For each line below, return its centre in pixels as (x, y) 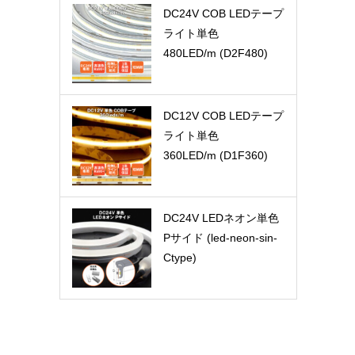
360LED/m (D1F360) (215, 156)
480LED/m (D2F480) (215, 53)
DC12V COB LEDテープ (223, 116)
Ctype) (179, 258)
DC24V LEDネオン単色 (221, 218)
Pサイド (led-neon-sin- (220, 238)
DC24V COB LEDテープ (223, 14)
